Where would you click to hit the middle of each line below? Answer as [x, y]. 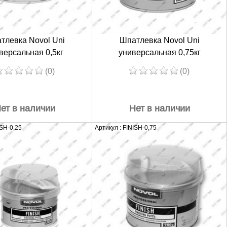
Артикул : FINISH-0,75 [126, 127]
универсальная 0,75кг [159, 52]
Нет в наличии [159, 108]
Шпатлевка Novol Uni [159, 40]
